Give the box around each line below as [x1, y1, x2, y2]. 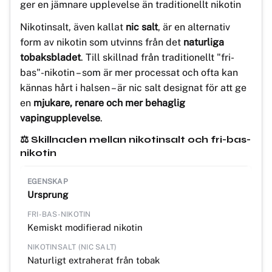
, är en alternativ [158, 21, 230, 33]
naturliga [183, 36, 224, 48]
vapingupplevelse [20, 112, 100, 124]
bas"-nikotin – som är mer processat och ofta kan [20, 66, 238, 78]
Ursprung [27, 189, 68, 200]
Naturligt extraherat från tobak [27, 254, 160, 265]
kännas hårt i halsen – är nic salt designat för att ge [20, 81, 246, 93]
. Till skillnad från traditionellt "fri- [81, 51, 234, 63]
